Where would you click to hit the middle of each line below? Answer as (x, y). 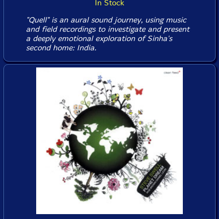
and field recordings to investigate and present (107, 29)
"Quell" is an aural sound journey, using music (106, 20)
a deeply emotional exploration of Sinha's (99, 38)
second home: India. (61, 48)
